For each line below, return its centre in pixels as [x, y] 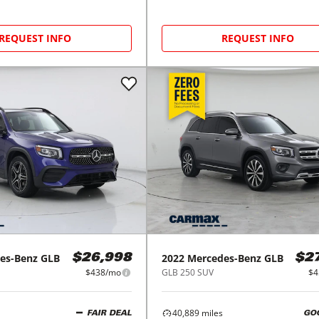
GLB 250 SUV [187, 273]
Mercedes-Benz [224, 258]
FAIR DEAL [109, 313]
